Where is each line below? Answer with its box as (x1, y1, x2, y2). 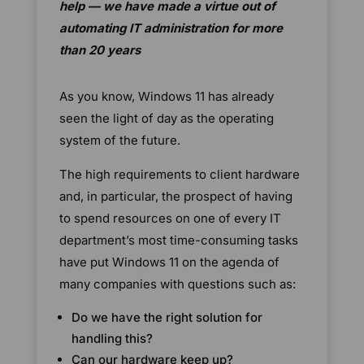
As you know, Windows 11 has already (59, 89, 275, 105)
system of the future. (59, 132, 181, 149)
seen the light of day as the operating (59, 110, 275, 127)
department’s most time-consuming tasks (59, 232, 299, 249)
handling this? (71, 331, 154, 347)
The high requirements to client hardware (59, 167, 301, 183)
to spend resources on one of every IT (59, 210, 282, 227)
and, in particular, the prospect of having (59, 188, 293, 205)
